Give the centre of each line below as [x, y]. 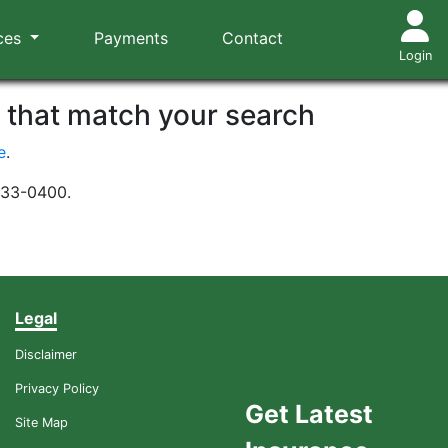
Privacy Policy [57, 388]
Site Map [41, 422]
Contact [253, 38]
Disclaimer [46, 354]
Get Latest [308, 414]
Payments [130, 38]
